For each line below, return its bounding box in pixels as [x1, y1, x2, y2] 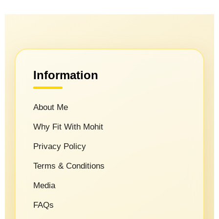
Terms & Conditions [33, 161, 105, 171]
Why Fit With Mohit [33, 122, 103, 132]
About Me [33, 103, 68, 112]
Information [33, 68, 98, 82]
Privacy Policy [33, 142, 86, 152]
